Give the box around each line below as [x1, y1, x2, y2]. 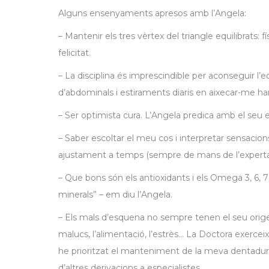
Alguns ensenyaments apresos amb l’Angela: [58, 8, 246, 19]
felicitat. [58, 47, 91, 58]
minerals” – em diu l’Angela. [58, 189, 172, 200]
